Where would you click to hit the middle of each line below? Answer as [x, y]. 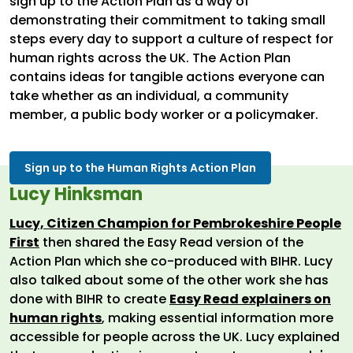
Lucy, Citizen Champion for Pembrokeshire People [175, 224]
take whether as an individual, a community [149, 96]
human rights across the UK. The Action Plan [150, 58]
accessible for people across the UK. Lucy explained [175, 337]
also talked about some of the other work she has [169, 281]
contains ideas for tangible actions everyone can [167, 77]
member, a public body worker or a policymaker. [164, 115]
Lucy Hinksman [76, 195]
